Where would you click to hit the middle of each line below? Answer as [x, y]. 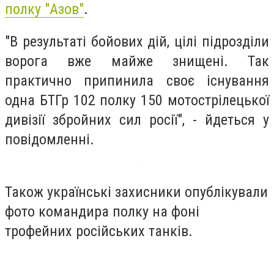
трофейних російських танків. [99, 231]
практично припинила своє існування [137, 81]
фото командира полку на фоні [102, 211]
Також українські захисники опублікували [136, 192]
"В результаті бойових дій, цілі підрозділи [137, 42]
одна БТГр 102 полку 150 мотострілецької [137, 101]
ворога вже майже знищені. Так [137, 61]
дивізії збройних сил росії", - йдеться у [137, 120]
